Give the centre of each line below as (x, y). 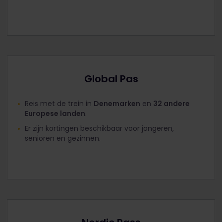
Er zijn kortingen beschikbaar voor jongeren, (99, 128)
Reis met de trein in (59, 103)
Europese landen (55, 113)
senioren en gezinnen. (63, 138)
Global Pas (111, 79)
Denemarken (117, 103)
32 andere (171, 103)
